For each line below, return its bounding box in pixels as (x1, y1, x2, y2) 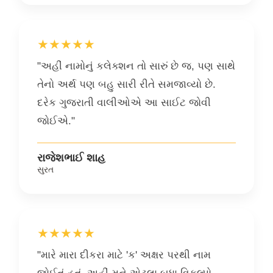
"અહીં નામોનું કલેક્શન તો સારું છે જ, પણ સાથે (37, 60, 235, 72)
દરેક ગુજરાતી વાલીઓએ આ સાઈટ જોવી (37, 96, 211, 108)
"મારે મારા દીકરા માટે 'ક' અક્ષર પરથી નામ (37, 249, 211, 261)
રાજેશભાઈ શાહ (37, 151, 105, 164)
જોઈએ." (37, 115, 75, 127)
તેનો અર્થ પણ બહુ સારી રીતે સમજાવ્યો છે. (37, 78, 216, 90)
